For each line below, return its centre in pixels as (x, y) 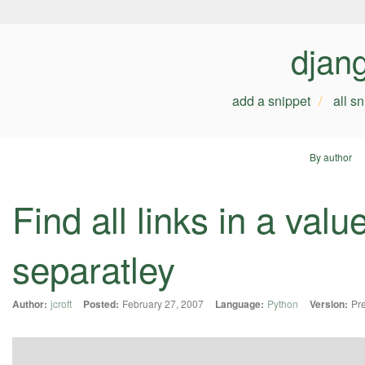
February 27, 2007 (163, 304)
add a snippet (271, 101)
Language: (240, 304)
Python (283, 304)
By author (330, 157)
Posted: (101, 304)
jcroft (61, 304)
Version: (329, 304)
